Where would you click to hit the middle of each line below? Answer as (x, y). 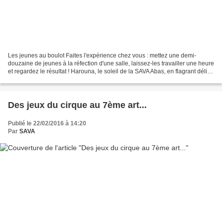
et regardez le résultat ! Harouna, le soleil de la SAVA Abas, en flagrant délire (111, 71)
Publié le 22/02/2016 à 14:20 (47, 123)
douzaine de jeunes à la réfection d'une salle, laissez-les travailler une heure (111, 63)
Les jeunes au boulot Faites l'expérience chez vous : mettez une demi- (102, 55)
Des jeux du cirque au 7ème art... (77, 105)
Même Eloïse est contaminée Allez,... (57, 79)
